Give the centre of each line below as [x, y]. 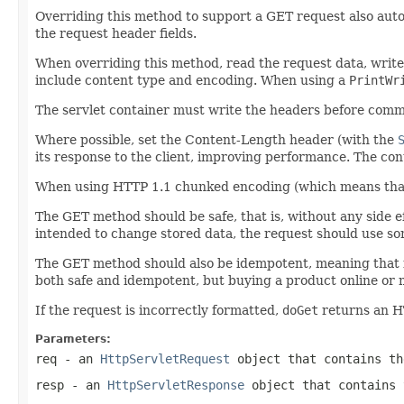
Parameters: [73, 339]
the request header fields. [116, 33]
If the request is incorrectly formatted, [159, 310]
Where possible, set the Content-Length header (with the [216, 139]
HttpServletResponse [176, 385]
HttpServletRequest [165, 358]
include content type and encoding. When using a [192, 80]
